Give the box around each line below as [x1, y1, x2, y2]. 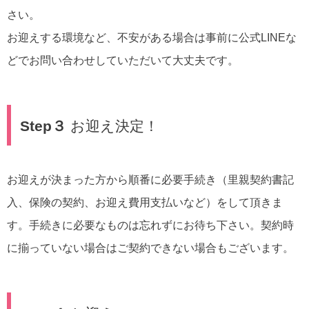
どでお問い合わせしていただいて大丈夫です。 [7, 54, 239, 66]
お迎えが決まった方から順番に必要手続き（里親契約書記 [7, 173, 294, 186]
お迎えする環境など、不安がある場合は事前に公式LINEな [7, 31, 297, 43]
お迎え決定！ [66, 117, 159, 134]
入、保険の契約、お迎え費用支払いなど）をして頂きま [7, 196, 283, 208]
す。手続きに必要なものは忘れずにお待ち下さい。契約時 [7, 219, 294, 231]
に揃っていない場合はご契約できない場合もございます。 [7, 241, 294, 254]
